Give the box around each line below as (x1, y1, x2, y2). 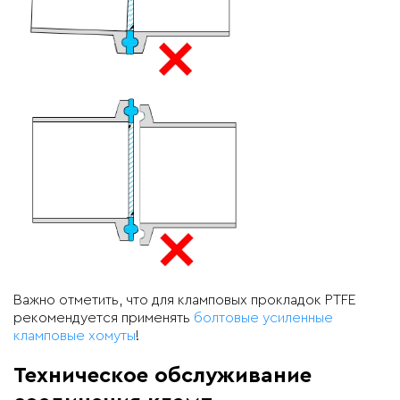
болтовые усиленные (194, 311, 333, 326)
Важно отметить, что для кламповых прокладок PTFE (13, 293, 356, 308)
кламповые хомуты (13, 329, 136, 344)
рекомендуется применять (13, 311, 194, 326)
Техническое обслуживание (13, 365, 312, 387)
